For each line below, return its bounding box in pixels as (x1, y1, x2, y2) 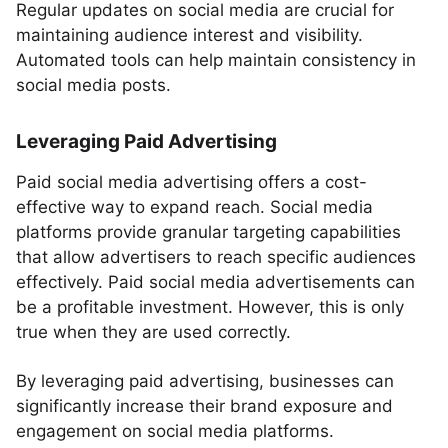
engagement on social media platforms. (16, 421, 334, 441)
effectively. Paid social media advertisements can (16, 272, 415, 292)
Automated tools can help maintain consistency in (16, 50, 416, 70)
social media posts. (16, 75, 171, 95)
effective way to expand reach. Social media (16, 197, 373, 217)
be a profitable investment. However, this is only (16, 297, 404, 317)
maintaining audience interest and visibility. (16, 25, 363, 45)
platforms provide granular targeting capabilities (16, 222, 401, 242)
